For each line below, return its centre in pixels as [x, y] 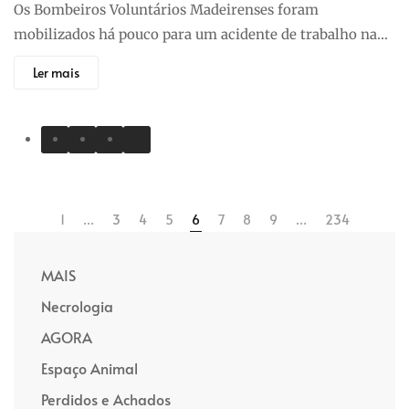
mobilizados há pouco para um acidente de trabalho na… [201, 35]
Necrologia [77, 306]
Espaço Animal [89, 368]
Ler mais [56, 73]
